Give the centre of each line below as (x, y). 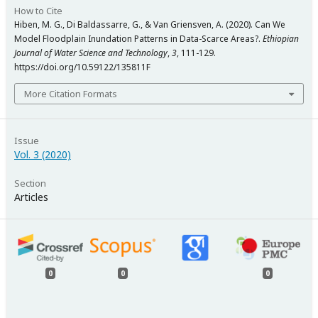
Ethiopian (281, 38)
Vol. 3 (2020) (43, 154)
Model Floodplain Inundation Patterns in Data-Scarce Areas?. (138, 38)
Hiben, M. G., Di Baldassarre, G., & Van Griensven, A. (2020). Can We (150, 24)
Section (30, 183)
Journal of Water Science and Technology (91, 53)
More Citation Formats (71, 93)
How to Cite (38, 10)
